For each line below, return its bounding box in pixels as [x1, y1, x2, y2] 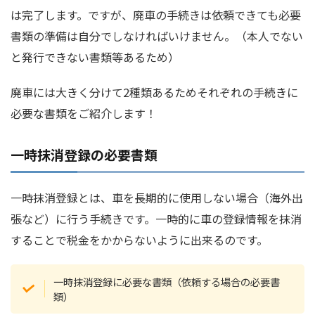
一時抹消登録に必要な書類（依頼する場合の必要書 [53, 274, 281, 289]
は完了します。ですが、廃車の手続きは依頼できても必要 [11, 6, 301, 23]
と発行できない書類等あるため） [11, 48, 179, 65]
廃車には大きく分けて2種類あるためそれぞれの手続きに [11, 83, 298, 101]
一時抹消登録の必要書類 [11, 144, 157, 164]
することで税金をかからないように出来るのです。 [11, 231, 268, 248]
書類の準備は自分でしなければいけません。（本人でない [11, 27, 303, 44]
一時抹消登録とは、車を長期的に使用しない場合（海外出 [11, 188, 303, 206]
